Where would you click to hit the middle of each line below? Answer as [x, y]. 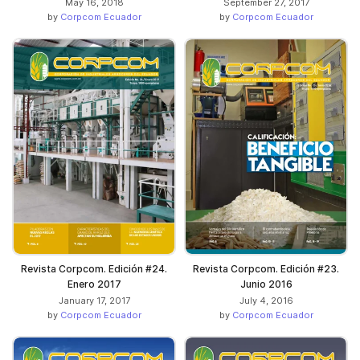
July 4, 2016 [266, 300]
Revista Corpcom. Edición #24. [94, 268]
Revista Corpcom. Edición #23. [266, 268]
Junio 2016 [266, 284]
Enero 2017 [94, 284]
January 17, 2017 [94, 300]
